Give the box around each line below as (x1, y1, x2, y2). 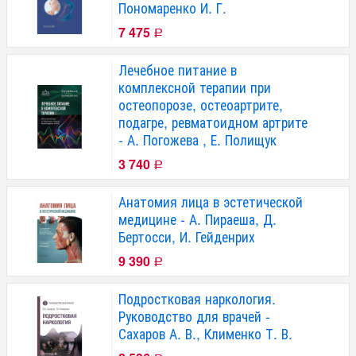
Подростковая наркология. (118, 288, 276, 309)
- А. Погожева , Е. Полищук (118, 130, 277, 150)
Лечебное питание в (118, 60, 237, 80)
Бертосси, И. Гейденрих (118, 226, 255, 247)
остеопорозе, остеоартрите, (118, 95, 283, 115)
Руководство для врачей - (118, 306, 270, 327)
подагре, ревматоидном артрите (118, 112, 308, 133)
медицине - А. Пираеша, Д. (118, 209, 277, 230)
